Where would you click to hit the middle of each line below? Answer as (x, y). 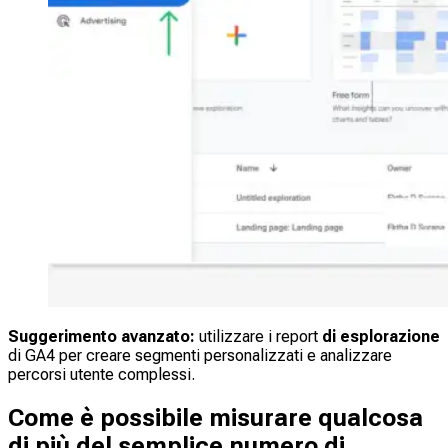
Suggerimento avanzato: (101, 337)
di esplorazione (381, 337)
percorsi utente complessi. (101, 375)
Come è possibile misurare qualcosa (215, 418)
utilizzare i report (258, 337)
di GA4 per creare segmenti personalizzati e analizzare (200, 356)
